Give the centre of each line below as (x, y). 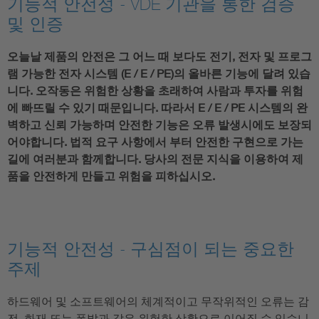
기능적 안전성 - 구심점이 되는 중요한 (151, 249)
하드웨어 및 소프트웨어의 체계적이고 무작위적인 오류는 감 (158, 301)
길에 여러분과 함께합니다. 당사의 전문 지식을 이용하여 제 (155, 159)
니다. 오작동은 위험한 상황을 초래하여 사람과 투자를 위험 (155, 90)
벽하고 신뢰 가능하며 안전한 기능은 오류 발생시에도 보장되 (159, 125)
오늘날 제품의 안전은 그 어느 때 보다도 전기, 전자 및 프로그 (159, 56)
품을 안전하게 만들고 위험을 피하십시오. (111, 176)
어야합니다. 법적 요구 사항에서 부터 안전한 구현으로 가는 (155, 142)
